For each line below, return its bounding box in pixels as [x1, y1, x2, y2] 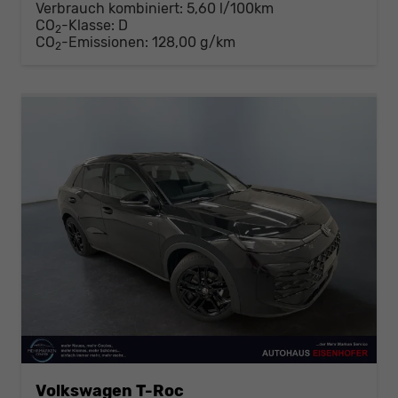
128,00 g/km [152, 33, 235, 51]
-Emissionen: [61, 33, 152, 51]
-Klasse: [61, 16, 115, 34]
